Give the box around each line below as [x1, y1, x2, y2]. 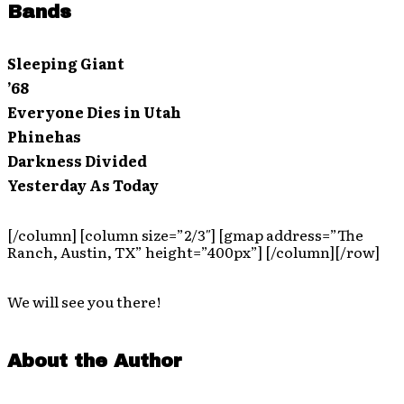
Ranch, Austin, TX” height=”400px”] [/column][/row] [7, 241, 380, 263]
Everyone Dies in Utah [7, 101, 181, 124]
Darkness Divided [7, 150, 147, 172]
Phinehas [7, 125, 81, 148]
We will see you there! [7, 290, 161, 313]
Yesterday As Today [7, 174, 159, 197]
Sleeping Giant [7, 52, 124, 75]
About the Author [7, 351, 182, 372]
